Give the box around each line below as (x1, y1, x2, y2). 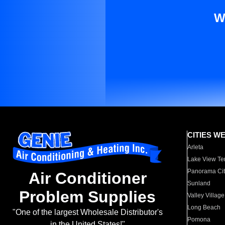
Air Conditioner (28, 169, 147, 188)
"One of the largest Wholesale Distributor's (12, 208, 163, 217)
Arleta (187, 144, 204, 151)
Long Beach (187, 204, 221, 211)
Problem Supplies (19, 188, 156, 206)
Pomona (187, 216, 211, 223)
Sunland (187, 180, 211, 187)
